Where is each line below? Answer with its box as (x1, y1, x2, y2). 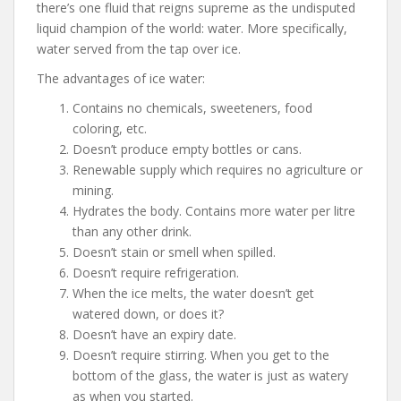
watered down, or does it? (73, 305, 224, 323)
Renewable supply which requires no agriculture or (73, 161, 363, 179)
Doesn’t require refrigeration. (73, 264, 239, 282)
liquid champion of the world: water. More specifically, (37, 20, 347, 38)
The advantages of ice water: (37, 70, 205, 88)
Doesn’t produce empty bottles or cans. (73, 141, 302, 158)
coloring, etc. (73, 120, 147, 138)
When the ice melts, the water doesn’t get (73, 285, 314, 303)
